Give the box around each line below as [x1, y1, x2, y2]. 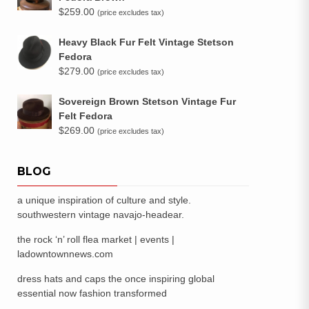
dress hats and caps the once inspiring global [17, 273, 215, 284]
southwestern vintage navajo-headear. [17, 209, 184, 220]
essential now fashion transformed [17, 288, 167, 299]
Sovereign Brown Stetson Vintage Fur [59, 96, 236, 107]
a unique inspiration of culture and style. [17, 195, 191, 206]
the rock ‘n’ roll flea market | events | [17, 234, 175, 245]
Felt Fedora [59, 110, 112, 121]
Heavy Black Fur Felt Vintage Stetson [59, 37, 234, 48]
